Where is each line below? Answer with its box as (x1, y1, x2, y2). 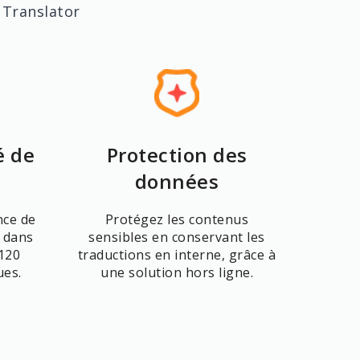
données (134, 168, 219, 194)
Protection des (106, 141, 247, 168)
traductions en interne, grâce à (77, 246, 276, 264)
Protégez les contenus (104, 211, 249, 228)
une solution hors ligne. (100, 264, 253, 281)
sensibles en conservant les (88, 228, 265, 246)
